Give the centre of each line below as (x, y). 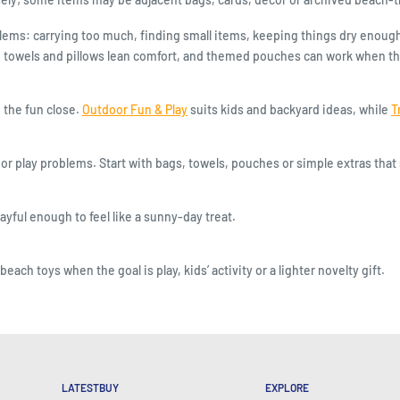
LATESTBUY (90, 388)
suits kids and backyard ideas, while (289, 110)
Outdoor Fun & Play (135, 110)
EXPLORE (287, 388)
